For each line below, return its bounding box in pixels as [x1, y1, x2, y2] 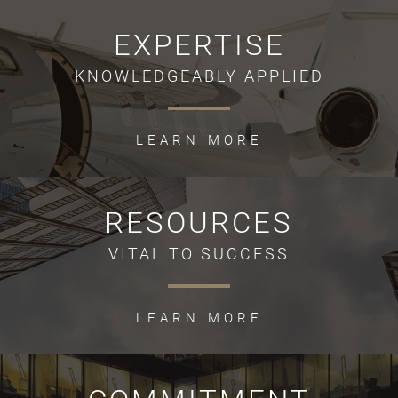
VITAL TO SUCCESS [108, 244, 290, 263]
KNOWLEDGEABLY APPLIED [74, 67, 324, 85]
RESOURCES [105, 205, 293, 240]
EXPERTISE [113, 28, 285, 62]
